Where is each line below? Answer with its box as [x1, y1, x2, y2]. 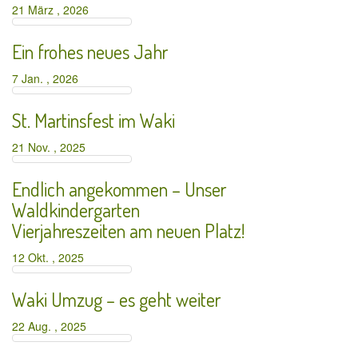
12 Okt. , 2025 [12, 249, 90, 265]
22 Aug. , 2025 [12, 318, 93, 334]
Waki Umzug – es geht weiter [12, 287, 221, 312]
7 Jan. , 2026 [12, 70, 85, 86]
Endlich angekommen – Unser [12, 177, 226, 201]
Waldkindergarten [12, 197, 140, 222]
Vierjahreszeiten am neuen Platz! [12, 218, 245, 243]
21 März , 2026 [12, 2, 95, 18]
